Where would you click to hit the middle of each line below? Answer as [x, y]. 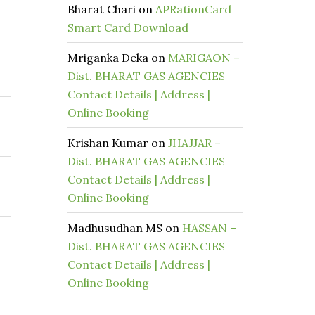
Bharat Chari [102, 9]
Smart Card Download [128, 27]
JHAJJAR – [194, 143]
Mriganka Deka [108, 58]
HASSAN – [209, 228]
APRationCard [193, 9]
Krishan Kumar [108, 143]
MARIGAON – [204, 58]
